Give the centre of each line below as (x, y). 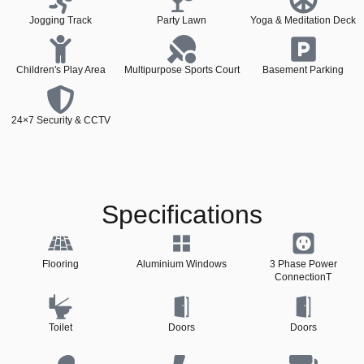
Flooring (61, 264)
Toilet (61, 327)
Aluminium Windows (182, 264)
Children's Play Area (61, 70)
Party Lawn (182, 20)
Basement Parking (303, 70)
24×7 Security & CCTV (61, 120)
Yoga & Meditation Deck (303, 20)
